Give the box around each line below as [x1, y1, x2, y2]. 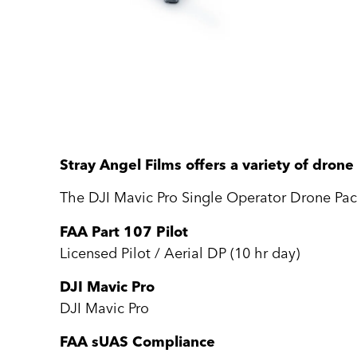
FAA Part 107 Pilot [60, 222, 189, 241]
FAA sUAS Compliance [60, 332, 216, 351]
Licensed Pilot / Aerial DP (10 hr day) [60, 241, 300, 266]
